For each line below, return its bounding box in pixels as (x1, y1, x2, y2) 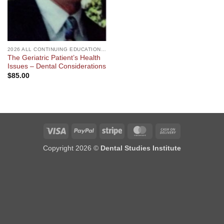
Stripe (121, 125, 140, 134)
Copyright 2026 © (43, 144, 100, 152)
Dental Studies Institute (100, 144, 181, 152)
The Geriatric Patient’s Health (7, 54, 100, 62)
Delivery (177, 148, 203, 157)
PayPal (93, 125, 115, 134)
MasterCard (149, 125, 187, 134)
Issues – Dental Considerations (7, 62, 106, 70)
